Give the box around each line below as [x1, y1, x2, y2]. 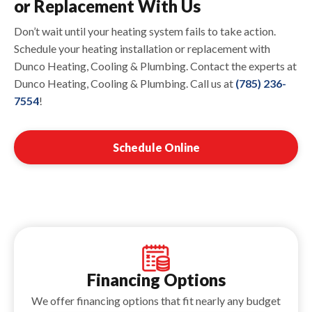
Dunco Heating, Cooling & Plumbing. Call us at [14, 76, 235, 90]
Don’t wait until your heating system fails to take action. [14, 24, 276, 38]
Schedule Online [112, 140, 200, 154]
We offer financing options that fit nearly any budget [31, 293, 281, 307]
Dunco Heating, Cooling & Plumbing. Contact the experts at [14, 58, 297, 72]
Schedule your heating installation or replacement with [14, 41, 270, 55]
